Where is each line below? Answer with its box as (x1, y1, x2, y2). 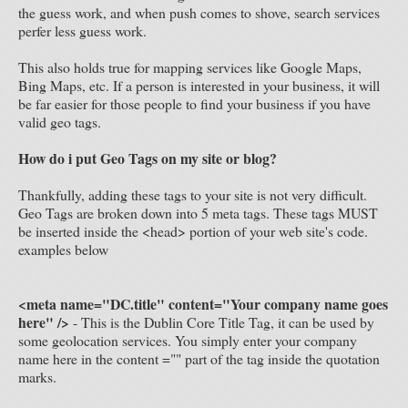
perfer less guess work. (18, 21, 147, 40)
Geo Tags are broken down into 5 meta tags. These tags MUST (18, 203, 378, 222)
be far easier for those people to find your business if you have (18, 94, 371, 113)
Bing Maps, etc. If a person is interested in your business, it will (18, 76, 380, 95)
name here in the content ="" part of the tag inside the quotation (18, 349, 380, 368)
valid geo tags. (18, 112, 101, 131)
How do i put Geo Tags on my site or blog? (18, 148, 277, 168)
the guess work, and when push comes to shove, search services (18, 3, 380, 22)
